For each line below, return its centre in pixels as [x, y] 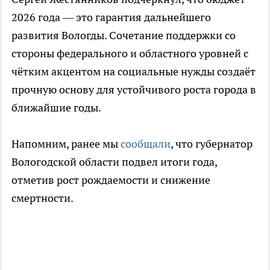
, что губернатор [212, 143]
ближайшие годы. [56, 107]
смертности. [42, 198]
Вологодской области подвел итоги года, [114, 162]
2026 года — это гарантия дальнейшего [111, 17]
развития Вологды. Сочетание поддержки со [124, 35]
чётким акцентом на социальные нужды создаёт [133, 71]
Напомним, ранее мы [66, 143]
